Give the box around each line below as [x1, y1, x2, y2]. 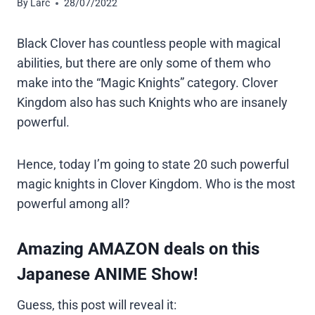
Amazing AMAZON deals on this [17, 239, 259, 259]
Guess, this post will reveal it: [17, 297, 176, 313]
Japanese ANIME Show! [17, 264, 198, 285]
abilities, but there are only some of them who [17, 56, 271, 71]
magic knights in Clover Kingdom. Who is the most [17, 176, 295, 192]
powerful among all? [17, 196, 130, 212]
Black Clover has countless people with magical [17, 36, 281, 51]
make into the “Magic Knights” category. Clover [17, 75, 278, 91]
